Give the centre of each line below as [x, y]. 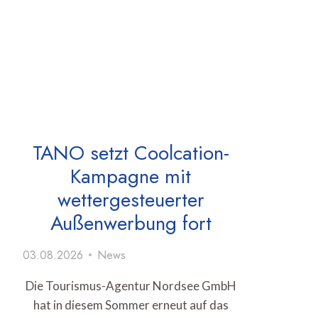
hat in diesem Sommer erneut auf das [131, 305]
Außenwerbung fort [131, 223]
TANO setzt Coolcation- [131, 153]
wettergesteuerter [131, 199]
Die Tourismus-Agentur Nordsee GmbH [131, 285]
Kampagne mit [131, 176]
